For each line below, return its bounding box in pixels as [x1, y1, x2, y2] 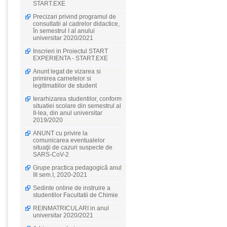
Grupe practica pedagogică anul [33, 164, 122, 171]
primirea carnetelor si [33, 75, 91, 82]
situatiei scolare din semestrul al [33, 102, 121, 109]
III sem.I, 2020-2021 [33, 171, 87, 178]
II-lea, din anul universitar [33, 109, 102, 117]
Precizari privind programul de [33, 13, 116, 20]
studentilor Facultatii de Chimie [33, 192, 118, 199]
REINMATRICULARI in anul [33, 205, 109, 212]
